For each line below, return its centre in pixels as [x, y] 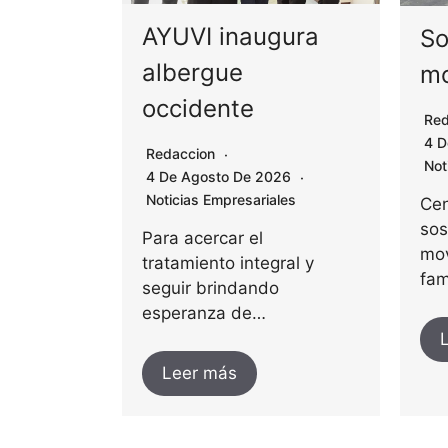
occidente [198, 109]
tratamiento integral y [228, 263]
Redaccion [180, 154]
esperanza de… [204, 313]
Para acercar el [202, 238]
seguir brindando [210, 288]
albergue [192, 73]
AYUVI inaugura [230, 37]
